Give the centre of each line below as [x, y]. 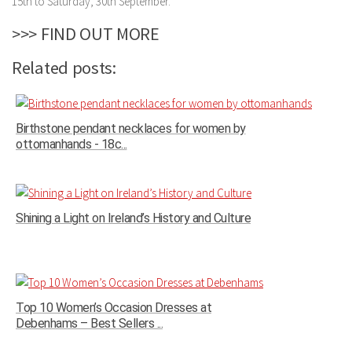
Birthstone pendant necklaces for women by [131, 128]
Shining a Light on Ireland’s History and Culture [133, 218]
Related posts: [64, 67]
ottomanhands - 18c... [71, 144]
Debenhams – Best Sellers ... [89, 323]
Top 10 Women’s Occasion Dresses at [114, 307]
